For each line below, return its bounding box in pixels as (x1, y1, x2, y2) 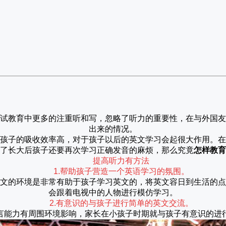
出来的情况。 (89, 125, 137, 133)
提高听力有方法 (93, 156, 149, 165)
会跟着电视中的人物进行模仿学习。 (48, 188, 178, 197)
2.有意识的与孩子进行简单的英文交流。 (49, 199, 193, 207)
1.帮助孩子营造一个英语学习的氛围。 (53, 167, 189, 176)
